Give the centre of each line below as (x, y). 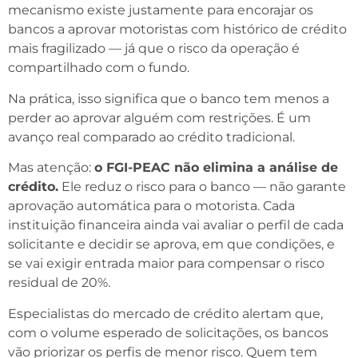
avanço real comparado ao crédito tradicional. (151, 137)
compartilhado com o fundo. (99, 68)
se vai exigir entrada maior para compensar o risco (166, 264)
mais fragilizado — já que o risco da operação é (154, 49)
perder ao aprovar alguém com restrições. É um (159, 117)
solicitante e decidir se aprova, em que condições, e (171, 245)
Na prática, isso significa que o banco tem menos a (169, 98)
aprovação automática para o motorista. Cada (151, 206)
